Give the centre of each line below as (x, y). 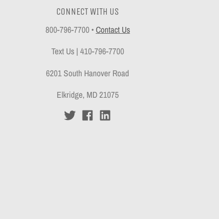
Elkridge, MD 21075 (88, 94)
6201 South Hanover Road (88, 73)
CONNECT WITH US (88, 12)
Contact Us (113, 29)
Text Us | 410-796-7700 (88, 51)
